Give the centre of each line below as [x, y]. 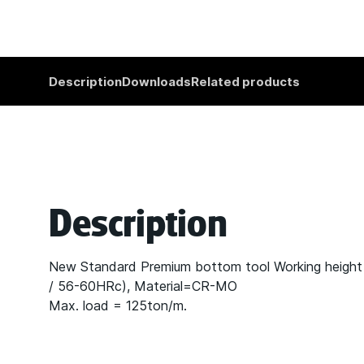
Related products [245, 82]
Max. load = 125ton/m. [118, 305]
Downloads [156, 82]
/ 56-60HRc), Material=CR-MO [143, 286]
